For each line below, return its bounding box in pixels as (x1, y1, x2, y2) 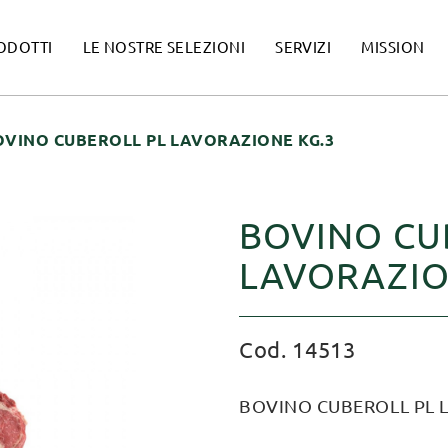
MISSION (361, 39, 425, 56)
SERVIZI (275, 39, 332, 56)
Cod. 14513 (239, 337, 356, 362)
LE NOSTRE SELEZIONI (82, 39, 246, 56)
